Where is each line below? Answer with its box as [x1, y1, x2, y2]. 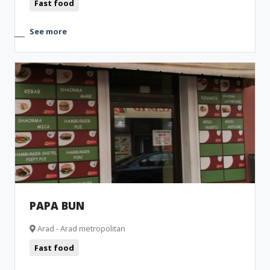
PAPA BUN [30, 198, 84, 213]
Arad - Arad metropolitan [36, 223, 125, 234]
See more [30, 26, 67, 37]
